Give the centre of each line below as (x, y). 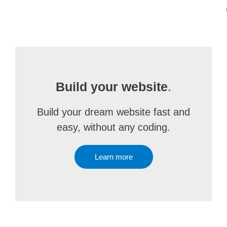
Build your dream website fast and (113, 112)
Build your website (112, 87)
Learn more (113, 157)
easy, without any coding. (113, 127)
